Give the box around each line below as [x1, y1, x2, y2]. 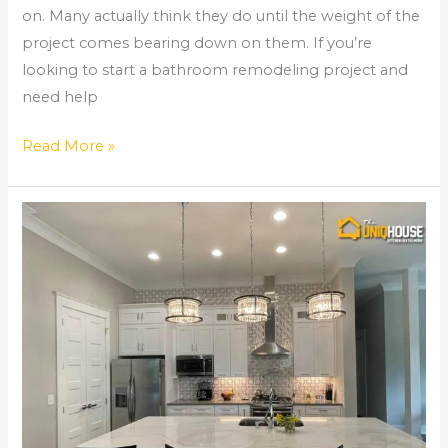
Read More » [22, 136, 116, 155]
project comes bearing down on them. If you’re [22, 34, 373, 52]
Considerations [21, 312, 130, 331]
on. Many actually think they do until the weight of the [22, 7, 421, 25]
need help [22, 88, 99, 106]
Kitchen [21, 204, 79, 223]
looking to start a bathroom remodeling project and [22, 61, 409, 79]
